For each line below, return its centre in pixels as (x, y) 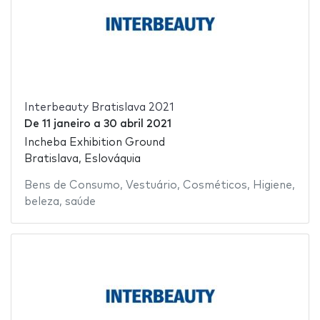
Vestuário (151, 186)
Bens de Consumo (72, 186)
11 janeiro (66, 124)
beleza (41, 202)
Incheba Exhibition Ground (94, 143)
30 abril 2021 (137, 124)
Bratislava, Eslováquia (82, 159)
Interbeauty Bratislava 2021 (99, 107)
